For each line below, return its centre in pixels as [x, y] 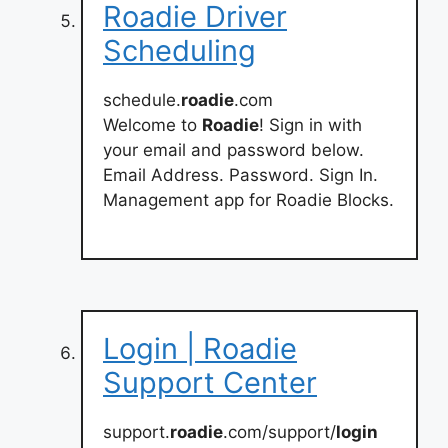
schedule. [142, 99]
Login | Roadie [200, 348]
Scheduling [179, 50]
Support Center [210, 382]
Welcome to [152, 124]
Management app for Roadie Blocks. [248, 199]
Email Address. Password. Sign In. [240, 174]
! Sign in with [310, 124]
